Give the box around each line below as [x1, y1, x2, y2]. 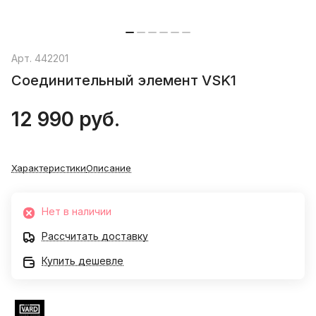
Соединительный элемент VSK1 [11, 72, 236, 90]
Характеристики [11, 162, 86, 174]
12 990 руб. [11, 107, 120, 132]
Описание [86, 162, 131, 174]
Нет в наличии [42, 205, 111, 218]
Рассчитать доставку [42, 230, 148, 243]
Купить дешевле [42, 255, 123, 267]
